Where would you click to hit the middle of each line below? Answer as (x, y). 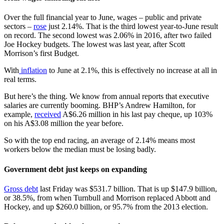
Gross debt (21, 188)
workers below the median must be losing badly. (80, 149)
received (48, 114)
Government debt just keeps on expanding (75, 169)
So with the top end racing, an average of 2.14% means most (99, 140)
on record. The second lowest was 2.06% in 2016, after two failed (108, 35)
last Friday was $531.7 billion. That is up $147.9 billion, (127, 188)
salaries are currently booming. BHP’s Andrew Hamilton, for (100, 105)
